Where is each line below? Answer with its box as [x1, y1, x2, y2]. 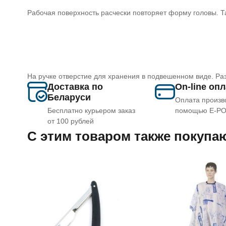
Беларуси [47, 92, 91, 102]
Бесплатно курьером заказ [47, 106, 135, 115]
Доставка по [47, 82, 103, 92]
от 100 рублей [47, 117, 94, 125]
